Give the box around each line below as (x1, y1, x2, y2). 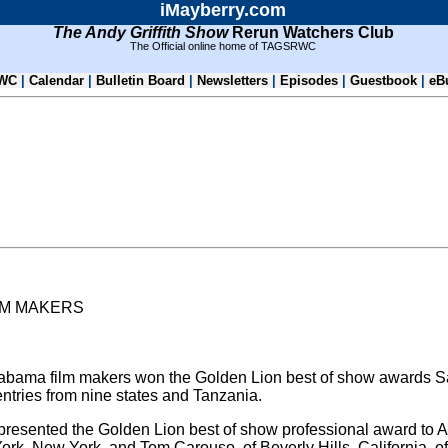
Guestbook (350, 73, 417, 88)
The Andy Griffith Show (52, 24, 228, 41)
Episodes (280, 73, 342, 88)
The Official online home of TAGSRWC (130, 40, 316, 52)
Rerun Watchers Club (227, 24, 394, 41)
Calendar (29, 73, 84, 88)
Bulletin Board (96, 73, 185, 88)
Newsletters (197, 73, 268, 88)
